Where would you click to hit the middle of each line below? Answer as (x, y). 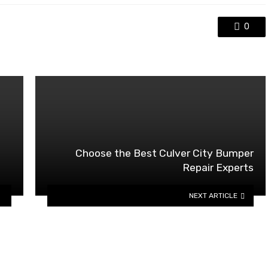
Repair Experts (218, 168)
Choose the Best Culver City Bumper (165, 153)
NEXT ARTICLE (214, 195)
